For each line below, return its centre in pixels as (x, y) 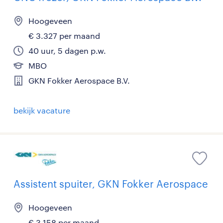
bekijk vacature (42, 110)
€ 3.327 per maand (64, 35)
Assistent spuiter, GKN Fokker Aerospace (111, 184)
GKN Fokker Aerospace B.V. (79, 80)
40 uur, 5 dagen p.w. (67, 50)
